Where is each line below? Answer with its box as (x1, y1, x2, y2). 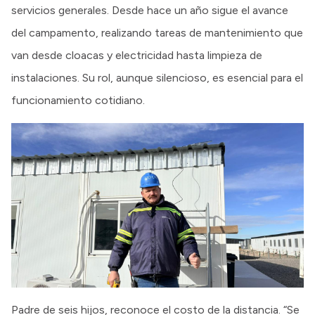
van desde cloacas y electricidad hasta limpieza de (11, 48, 262, 62)
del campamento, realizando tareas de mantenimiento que (11, 25, 303, 39)
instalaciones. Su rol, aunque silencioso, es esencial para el (11, 70, 303, 84)
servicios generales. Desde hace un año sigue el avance (11, 3, 288, 17)
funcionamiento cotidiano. (11, 93, 145, 107)
